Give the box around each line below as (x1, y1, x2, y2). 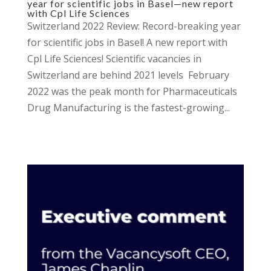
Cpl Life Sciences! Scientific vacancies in (27, 52, 201, 65)
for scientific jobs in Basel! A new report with (27, 36, 227, 49)
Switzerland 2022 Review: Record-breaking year (27, 19, 241, 33)
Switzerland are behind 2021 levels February (27, 68, 229, 82)
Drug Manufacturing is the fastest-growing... (27, 101, 230, 114)
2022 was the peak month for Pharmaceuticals (27, 85, 237, 98)
